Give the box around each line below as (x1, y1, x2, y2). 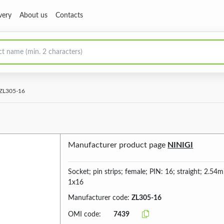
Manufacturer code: (68, 194, 132, 201)
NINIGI (167, 141, 193, 149)
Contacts (55, 12, 83, 19)
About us (19, 12, 47, 19)
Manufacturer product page (68, 141, 168, 149)
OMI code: (68, 210, 101, 218)
